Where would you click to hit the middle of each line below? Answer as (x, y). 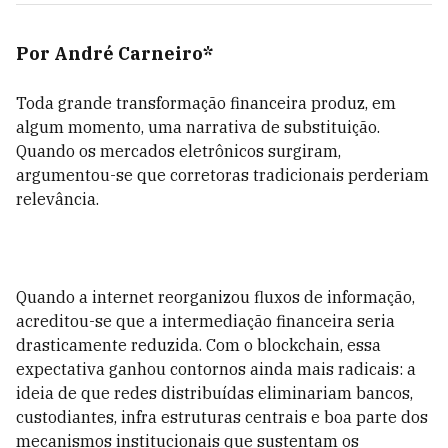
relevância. (57, 199)
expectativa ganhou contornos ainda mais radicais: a (216, 369)
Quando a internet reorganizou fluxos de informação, (215, 297)
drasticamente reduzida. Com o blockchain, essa (198, 345)
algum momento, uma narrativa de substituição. (198, 127)
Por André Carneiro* (114, 53)
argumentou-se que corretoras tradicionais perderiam (222, 175)
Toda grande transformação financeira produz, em (206, 103)
